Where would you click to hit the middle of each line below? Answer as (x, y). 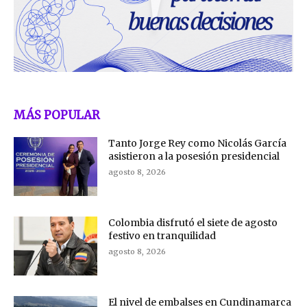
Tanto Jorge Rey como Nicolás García (198, 144)
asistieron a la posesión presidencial (194, 157)
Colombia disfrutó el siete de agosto (193, 223)
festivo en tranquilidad (162, 236)
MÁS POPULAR (57, 115)
